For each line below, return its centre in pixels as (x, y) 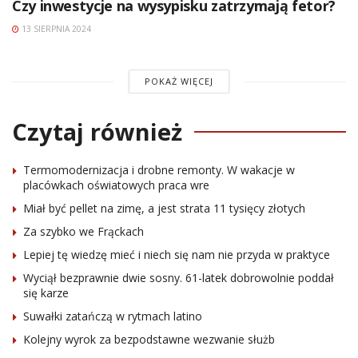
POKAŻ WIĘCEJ (179, 82)
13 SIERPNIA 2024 (55, 29)
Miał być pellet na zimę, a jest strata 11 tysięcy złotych (164, 209)
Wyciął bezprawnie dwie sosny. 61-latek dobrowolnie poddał (179, 278)
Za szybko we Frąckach (84, 232)
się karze (46, 293)
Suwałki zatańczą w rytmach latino (113, 316)
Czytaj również (97, 132)
